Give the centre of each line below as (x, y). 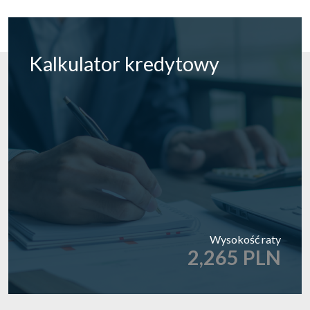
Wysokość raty (245, 239)
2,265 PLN (234, 257)
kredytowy (170, 63)
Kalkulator (75, 63)
